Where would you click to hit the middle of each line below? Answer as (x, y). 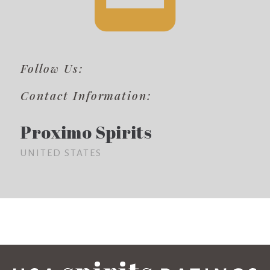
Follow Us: (52, 68)
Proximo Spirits (86, 132)
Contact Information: (86, 95)
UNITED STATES (61, 152)
